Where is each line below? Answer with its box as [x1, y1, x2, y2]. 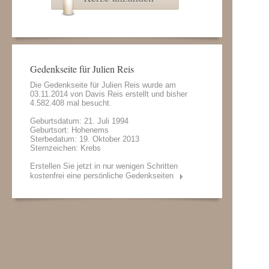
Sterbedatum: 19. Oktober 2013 [30, 134, 139, 144]
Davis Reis [85, 89, 123, 98]
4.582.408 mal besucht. [30, 98, 112, 107]
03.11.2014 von [30, 89, 85, 98]
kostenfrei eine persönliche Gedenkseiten [30, 171, 174, 180]
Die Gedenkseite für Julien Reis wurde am [30, 80, 176, 89]
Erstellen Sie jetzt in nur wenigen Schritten [30, 162, 178, 171]
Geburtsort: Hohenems [30, 125, 109, 134]
